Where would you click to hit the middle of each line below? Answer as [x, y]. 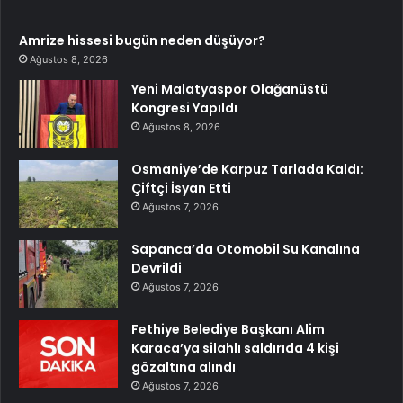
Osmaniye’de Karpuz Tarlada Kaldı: [247, 169]
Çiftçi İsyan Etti [181, 188]
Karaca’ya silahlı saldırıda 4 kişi [235, 348]
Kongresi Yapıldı [184, 108]
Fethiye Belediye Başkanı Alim [228, 329]
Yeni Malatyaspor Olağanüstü [230, 89]
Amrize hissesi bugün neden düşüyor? [142, 40]
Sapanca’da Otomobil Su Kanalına [246, 249]
